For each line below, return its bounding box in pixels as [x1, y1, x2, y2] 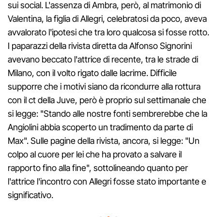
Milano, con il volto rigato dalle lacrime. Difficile [8, 67, 177, 78]
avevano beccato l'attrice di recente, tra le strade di [8, 54, 198, 64]
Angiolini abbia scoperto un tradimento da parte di [8, 122, 193, 132]
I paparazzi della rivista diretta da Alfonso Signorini [8, 40, 192, 51]
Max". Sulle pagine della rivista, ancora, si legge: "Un [8, 135, 200, 146]
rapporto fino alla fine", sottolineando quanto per [8, 162, 188, 173]
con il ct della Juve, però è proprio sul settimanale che [8, 94, 206, 105]
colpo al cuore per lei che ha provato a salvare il [8, 149, 182, 159]
